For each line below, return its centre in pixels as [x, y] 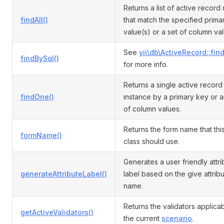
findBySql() [40, 58]
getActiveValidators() [57, 212]
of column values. [152, 109]
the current [142, 218]
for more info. [146, 64]
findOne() [37, 97]
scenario [177, 218]
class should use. [151, 141]
